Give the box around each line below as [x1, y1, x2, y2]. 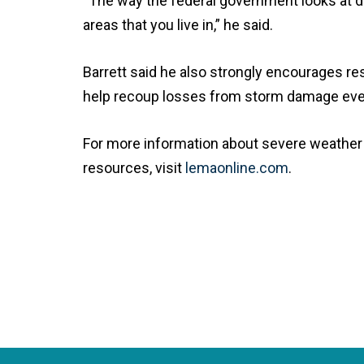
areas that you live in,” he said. [83, 15, 273, 33]
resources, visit [83, 158, 185, 176]
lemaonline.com [185, 158, 288, 176]
